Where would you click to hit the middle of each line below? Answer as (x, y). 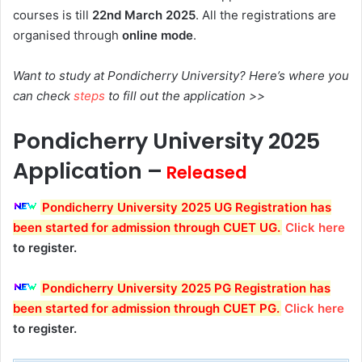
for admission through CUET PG (184, 308)
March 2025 (158, 15)
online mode (158, 35)
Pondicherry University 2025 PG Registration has (186, 288)
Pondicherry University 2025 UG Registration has (187, 207)
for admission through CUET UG (184, 227)
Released (205, 173)
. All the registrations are (266, 15)
